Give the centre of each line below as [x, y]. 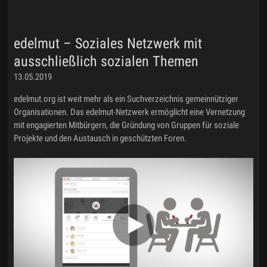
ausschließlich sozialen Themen [106, 61]
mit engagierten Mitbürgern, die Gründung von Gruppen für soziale [127, 125]
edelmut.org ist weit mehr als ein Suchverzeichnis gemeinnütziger [126, 99]
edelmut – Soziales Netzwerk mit [108, 43]
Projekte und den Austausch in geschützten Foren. [100, 138]
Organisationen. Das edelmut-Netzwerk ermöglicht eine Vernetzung [130, 112]
